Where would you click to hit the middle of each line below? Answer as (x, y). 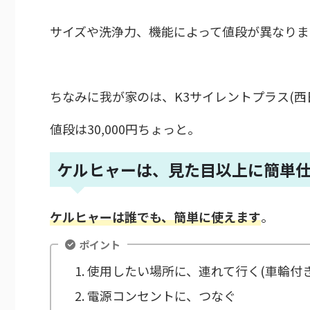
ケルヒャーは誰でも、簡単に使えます (155, 216)
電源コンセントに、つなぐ (162, 296)
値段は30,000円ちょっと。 (125, 128)
